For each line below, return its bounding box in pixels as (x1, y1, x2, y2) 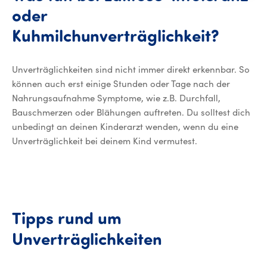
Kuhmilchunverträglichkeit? (12, 29, 219, 46)
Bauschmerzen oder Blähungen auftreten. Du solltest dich (12, 107, 250, 118)
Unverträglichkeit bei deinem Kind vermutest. (12, 135, 197, 147)
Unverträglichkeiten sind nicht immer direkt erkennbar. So (12, 64, 250, 75)
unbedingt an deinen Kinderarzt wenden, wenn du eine (12, 121, 238, 132)
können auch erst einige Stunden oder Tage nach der (12, 78, 230, 89)
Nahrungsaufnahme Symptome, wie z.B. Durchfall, (12, 92, 221, 104)
